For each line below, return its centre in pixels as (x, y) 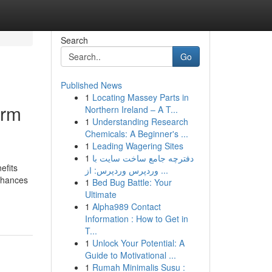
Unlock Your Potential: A (138, 243)
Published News (91, 85)
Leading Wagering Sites (138, 146)
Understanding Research (140, 121)
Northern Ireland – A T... (131, 109)
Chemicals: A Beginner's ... (136, 134)
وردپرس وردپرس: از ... (163, 170)
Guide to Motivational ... (130, 255)
